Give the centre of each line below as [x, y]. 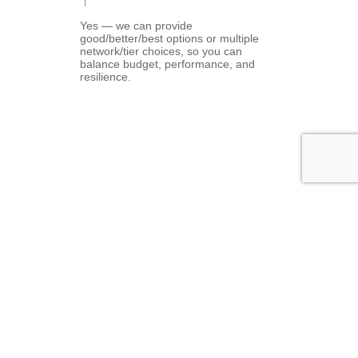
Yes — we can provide [136, 26]
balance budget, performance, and [167, 64]
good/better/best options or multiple [169, 38]
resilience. [105, 77]
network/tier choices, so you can [161, 51]
